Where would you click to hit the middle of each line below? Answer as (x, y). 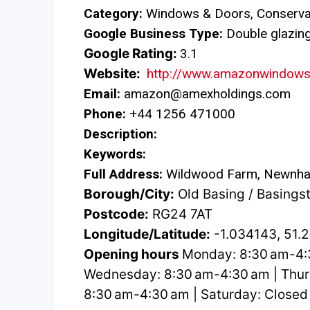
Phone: (105, 114)
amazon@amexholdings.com (206, 94)
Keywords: (115, 154)
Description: (120, 134)
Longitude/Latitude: (147, 235)
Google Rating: (132, 54)
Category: (113, 14)
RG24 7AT (181, 215)
